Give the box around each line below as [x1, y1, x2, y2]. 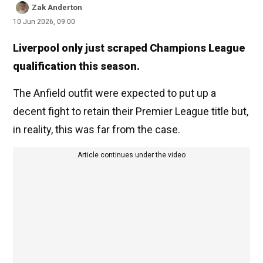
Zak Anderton [32, 3, 82, 12]
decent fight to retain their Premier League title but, [13, 105, 248, 118]
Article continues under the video [77, 151, 186, 160]
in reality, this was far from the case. [13, 123, 180, 136]
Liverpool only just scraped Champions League [13, 42, 245, 55]
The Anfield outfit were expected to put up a [13, 87, 216, 100]
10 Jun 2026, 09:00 [13, 18, 75, 26]
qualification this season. [13, 60, 140, 73]
